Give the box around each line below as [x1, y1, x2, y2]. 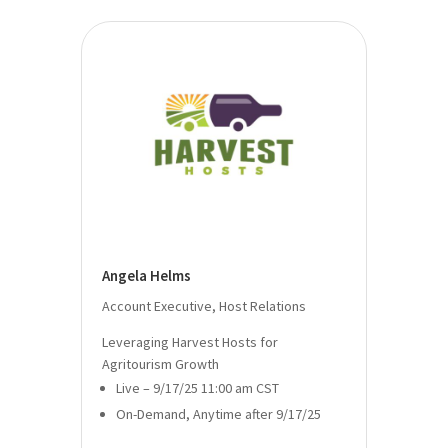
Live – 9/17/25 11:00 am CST [115, 379, 279, 398]
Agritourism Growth [101, 355, 219, 374]
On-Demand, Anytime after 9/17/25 [115, 405, 321, 424]
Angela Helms [101, 266, 191, 286]
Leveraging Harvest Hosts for [101, 333, 278, 352]
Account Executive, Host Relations [101, 297, 306, 316]
